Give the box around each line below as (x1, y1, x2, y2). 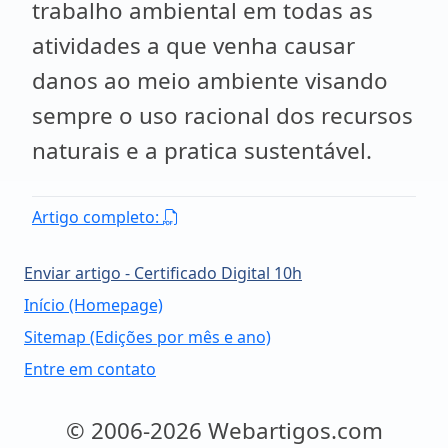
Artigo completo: (32, 206, 163, 228)
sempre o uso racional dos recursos (32, 100, 413, 131)
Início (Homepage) (24, 294, 163, 316)
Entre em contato (24, 358, 156, 380)
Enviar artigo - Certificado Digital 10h (24, 262, 302, 284)
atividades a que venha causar (32, 30, 355, 61)
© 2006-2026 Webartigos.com (65, 415, 383, 446)
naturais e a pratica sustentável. (32, 135, 372, 166)
